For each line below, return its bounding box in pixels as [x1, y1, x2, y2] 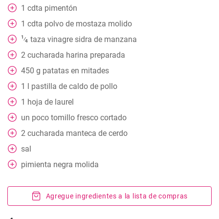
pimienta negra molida [21, 160, 99, 169]
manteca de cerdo [66, 129, 128, 138]
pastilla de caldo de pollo [31, 82, 117, 91]
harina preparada [66, 50, 125, 60]
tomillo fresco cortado [51, 113, 127, 122]
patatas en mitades [43, 66, 109, 75]
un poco [21, 113, 49, 122]
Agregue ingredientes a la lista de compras [45, 192, 188, 200]
